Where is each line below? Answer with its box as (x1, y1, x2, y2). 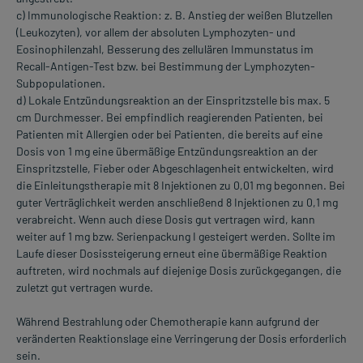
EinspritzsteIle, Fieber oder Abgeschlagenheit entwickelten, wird (16, 161, 334, 176)
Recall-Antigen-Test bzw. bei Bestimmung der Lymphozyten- (16, 59, 315, 74)
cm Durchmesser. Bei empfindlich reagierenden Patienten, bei (16, 110, 323, 125)
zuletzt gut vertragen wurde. (16, 280, 153, 295)
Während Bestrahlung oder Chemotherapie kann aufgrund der (16, 314, 319, 329)
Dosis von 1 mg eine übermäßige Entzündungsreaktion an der (16, 144, 318, 159)
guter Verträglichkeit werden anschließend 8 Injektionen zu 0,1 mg (16, 195, 338, 210)
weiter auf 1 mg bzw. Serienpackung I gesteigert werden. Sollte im (16, 229, 335, 244)
